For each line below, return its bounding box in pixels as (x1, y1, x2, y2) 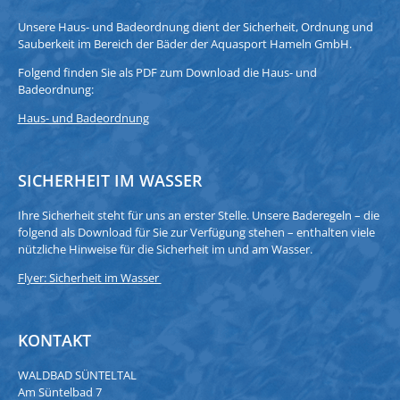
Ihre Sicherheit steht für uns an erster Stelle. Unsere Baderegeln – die (17, 206, 379, 223)
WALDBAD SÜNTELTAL (17, 366, 137, 383)
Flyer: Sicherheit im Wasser (17, 269, 162, 286)
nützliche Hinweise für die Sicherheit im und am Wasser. (17, 240, 312, 257)
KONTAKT (17, 329, 91, 351)
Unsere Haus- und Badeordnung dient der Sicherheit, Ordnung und (17, 18, 373, 35)
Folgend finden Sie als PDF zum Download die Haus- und (17, 63, 317, 80)
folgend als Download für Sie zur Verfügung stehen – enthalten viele (17, 223, 375, 240)
